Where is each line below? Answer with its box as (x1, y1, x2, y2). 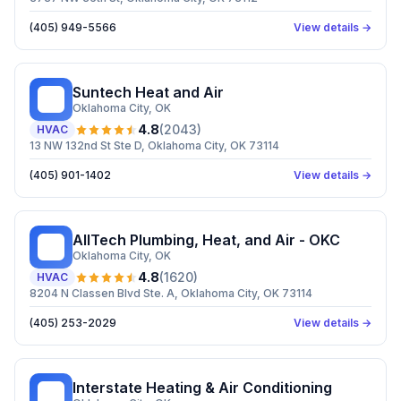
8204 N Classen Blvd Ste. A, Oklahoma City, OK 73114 (30, 286, 312, 300)
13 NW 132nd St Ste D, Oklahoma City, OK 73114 (30, 139, 279, 152)
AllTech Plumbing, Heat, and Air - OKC (73, 231, 340, 249)
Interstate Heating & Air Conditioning (73, 379, 332, 397)
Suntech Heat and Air (73, 83, 224, 101)
